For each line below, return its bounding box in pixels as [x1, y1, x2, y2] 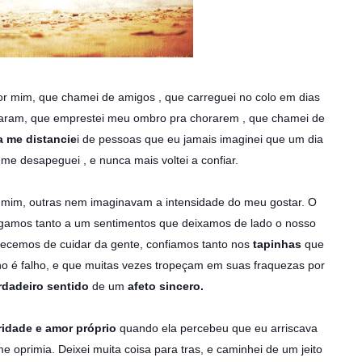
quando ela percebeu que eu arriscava [119, 322, 318, 335]
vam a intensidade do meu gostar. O [130, 196, 317, 208]
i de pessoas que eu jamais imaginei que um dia [76, 133, 323, 145]
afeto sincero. [127, 280, 207, 293]
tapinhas [249, 238, 301, 250]
